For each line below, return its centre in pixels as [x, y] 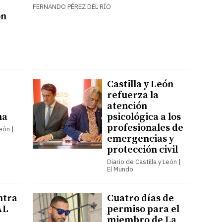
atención [127, 106]
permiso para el [143, 209]
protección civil [142, 150]
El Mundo [120, 169]
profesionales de [145, 128]
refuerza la [133, 95]
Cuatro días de [140, 198]
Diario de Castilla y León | [144, 162]
